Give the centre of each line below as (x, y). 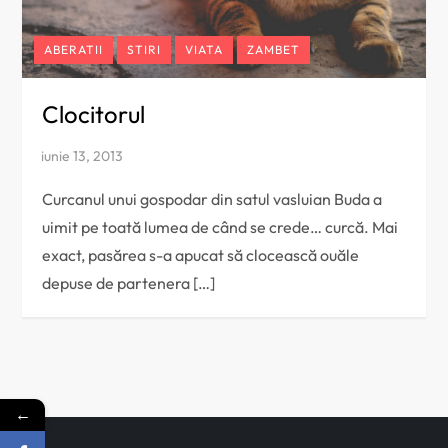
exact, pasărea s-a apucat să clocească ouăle (201, 254)
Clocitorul (94, 113)
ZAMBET (274, 49)
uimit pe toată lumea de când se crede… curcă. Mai (220, 226)
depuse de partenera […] (129, 282)
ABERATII (74, 49)
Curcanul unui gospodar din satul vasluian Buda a (212, 198)
